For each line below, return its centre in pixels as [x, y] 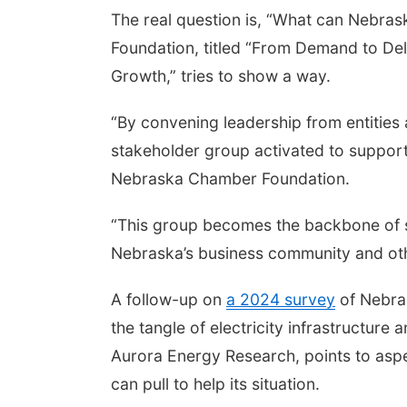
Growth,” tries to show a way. [221, 76]
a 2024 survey [281, 299]
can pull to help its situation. [215, 384]
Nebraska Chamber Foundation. [233, 179]
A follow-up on [169, 299]
